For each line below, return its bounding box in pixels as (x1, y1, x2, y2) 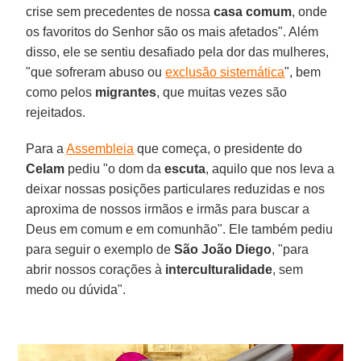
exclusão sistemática (165, 64, 285, 79)
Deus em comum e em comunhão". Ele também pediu (26, 222, 334, 236)
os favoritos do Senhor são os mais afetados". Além (26, 24, 319, 39)
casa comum (214, 4, 293, 19)
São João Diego (174, 242, 272, 256)
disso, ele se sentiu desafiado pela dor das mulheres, (26, 44, 330, 59)
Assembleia (66, 141, 135, 156)
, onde (292, 4, 328, 19)
